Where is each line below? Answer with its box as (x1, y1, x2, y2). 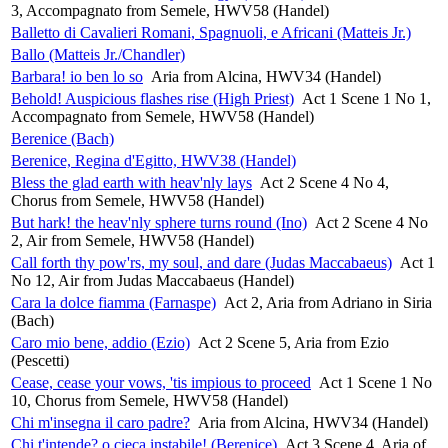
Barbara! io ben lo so (11, 67, 143, 85)
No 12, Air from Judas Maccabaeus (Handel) (11, 271, 294, 289)
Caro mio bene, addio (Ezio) (11, 333, 190, 351)
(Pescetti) (11, 351, 69, 369)
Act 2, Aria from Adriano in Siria (224, 293, 432, 311)
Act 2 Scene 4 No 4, (260, 173, 389, 191)
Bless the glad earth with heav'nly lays (11, 173, 252, 191)
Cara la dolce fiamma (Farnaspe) (11, 293, 216, 311)
